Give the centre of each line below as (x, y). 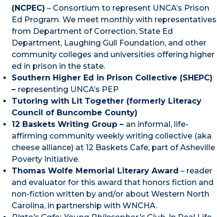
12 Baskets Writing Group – (69, 124)
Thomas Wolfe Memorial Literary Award (95, 171)
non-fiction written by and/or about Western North (110, 194)
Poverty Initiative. (46, 159)
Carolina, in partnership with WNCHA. (85, 206)
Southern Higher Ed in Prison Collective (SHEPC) (112, 78)
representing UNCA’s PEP (68, 90)
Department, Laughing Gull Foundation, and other (109, 43)
